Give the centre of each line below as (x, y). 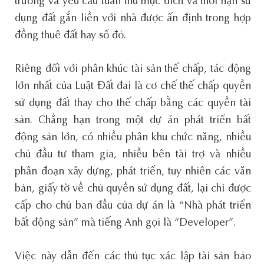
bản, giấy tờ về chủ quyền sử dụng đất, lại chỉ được (133, 189)
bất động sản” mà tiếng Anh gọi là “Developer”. (126, 223)
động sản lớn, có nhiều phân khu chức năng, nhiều (133, 138)
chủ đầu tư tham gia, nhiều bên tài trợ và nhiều (133, 155)
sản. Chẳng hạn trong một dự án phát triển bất (133, 121)
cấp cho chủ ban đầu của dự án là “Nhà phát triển (133, 206)
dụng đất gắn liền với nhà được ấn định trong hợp (133, 19)
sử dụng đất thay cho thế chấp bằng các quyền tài (133, 103)
